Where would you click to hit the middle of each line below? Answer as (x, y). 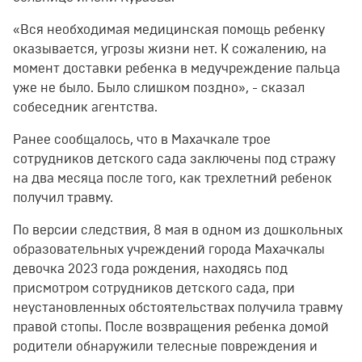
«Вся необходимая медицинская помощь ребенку (169, 30)
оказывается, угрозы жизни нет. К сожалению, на (170, 50)
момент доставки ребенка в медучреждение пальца (177, 69)
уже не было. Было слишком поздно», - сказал (159, 88)
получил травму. (63, 198)
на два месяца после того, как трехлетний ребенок (173, 179)
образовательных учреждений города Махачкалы (169, 250)
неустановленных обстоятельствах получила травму (178, 308)
